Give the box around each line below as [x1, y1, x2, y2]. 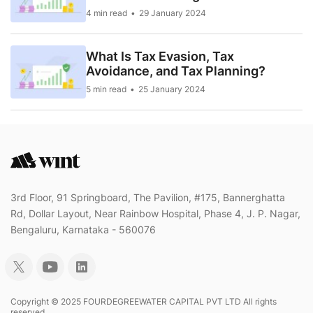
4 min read [86, 8, 127, 19]
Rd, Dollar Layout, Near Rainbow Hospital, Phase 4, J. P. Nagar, [10, 208, 300, 220]
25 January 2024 [138, 84, 205, 95]
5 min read [86, 84, 126, 95]
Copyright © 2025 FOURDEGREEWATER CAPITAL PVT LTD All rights [10, 296, 277, 307]
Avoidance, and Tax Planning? [86, 64, 265, 79]
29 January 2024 [139, 8, 206, 19]
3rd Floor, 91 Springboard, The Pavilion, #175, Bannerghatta [10, 191, 285, 204]
